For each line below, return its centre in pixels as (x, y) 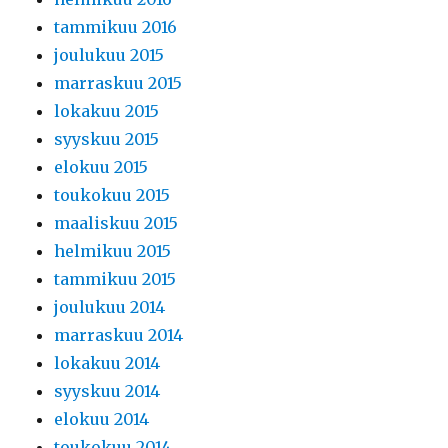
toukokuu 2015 (112, 195)
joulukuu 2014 (110, 307)
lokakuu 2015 (107, 111)
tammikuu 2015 (115, 279)
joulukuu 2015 (109, 55)
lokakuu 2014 (107, 363)
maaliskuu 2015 (116, 223)
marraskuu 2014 (119, 335)
